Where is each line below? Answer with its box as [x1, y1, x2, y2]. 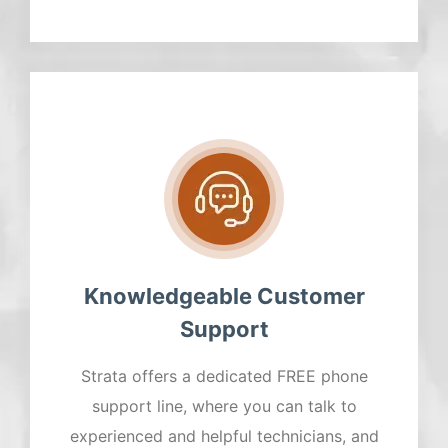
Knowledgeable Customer [83, 283, 365, 310]
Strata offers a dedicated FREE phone [80, 366, 368, 387]
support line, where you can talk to [91, 396, 357, 417]
